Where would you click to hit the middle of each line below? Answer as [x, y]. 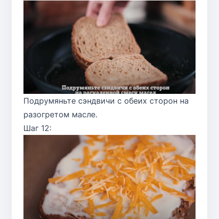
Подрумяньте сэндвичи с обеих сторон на [106, 100]
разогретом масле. [60, 114]
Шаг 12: [37, 128]
